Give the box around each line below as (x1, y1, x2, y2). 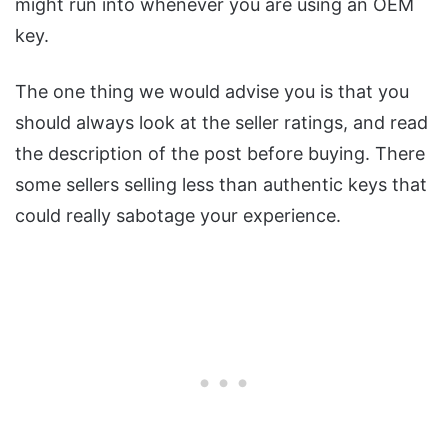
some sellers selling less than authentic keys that (15, 173, 427, 195)
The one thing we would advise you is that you (15, 80, 409, 102)
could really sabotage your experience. (15, 204, 341, 226)
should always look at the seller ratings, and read (15, 111, 428, 133)
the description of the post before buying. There (15, 142, 425, 164)
